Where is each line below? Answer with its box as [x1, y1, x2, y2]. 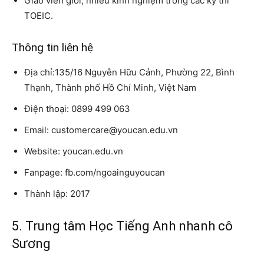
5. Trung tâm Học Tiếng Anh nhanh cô [12, 219, 233, 234]
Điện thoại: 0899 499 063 [24, 103, 130, 115]
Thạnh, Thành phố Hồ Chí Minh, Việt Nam [24, 82, 196, 94]
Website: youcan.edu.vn [24, 146, 123, 157]
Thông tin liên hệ [12, 41, 93, 55]
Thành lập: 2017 [24, 188, 90, 200]
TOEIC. [24, 10, 53, 22]
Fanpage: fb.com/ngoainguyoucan [24, 167, 165, 179]
